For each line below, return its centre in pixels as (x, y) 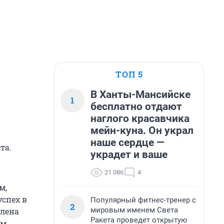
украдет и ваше (129, 154)
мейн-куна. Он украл (142, 130)
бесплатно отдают (136, 106)
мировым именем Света (134, 210)
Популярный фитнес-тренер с (143, 200)
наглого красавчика (140, 118)
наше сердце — (127, 142)
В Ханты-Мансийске (140, 94)
